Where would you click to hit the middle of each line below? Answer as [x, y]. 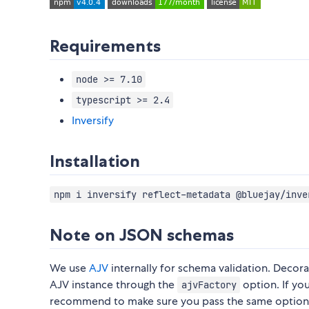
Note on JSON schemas [142, 235]
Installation [95, 161]
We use [69, 268]
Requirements [105, 46]
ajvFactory [209, 285]
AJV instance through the [113, 285]
